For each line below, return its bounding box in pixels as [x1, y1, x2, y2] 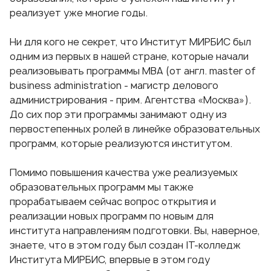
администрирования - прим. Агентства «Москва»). [10, 93, 251, 107]
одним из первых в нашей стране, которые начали [10, 50, 249, 64]
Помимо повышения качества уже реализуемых [10, 166, 238, 180]
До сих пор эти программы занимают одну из [10, 108, 227, 122]
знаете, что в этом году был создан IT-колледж [10, 238, 241, 252]
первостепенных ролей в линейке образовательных [10, 122, 260, 136]
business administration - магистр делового [10, 79, 218, 93]
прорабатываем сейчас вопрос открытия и [10, 195, 216, 209]
